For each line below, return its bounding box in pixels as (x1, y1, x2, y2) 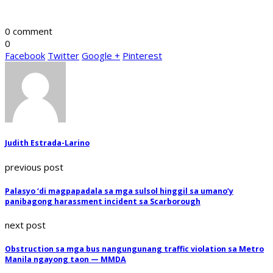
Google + (82, 49, 120, 62)
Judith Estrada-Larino (5, 138, 90, 149)
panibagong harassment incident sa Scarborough (5, 196, 200, 207)
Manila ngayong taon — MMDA (5, 254, 126, 265)
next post (5, 219, 46, 232)
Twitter (48, 49, 79, 62)
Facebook (5, 49, 45, 62)
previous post (5, 160, 63, 173)
